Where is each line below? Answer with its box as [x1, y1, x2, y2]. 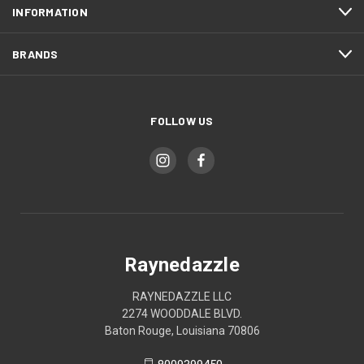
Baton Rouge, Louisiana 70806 [104, 324, 260, 338]
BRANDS [12, 47, 58, 62]
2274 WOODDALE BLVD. [122, 307, 242, 321]
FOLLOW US [150, 114, 214, 128]
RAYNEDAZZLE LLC [132, 290, 232, 304]
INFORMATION [12, 5, 88, 19]
